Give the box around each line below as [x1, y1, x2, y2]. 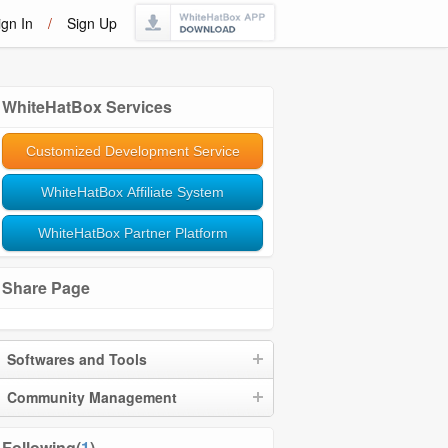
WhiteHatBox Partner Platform [37, 225, 228, 241]
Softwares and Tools [7, 349, 147, 369]
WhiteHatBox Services [2, 95, 172, 118]
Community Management [7, 387, 177, 407]
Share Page [2, 276, 90, 299]
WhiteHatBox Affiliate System [41, 184, 224, 200]
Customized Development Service [25, 143, 240, 159]
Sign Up [67, 13, 117, 33]
